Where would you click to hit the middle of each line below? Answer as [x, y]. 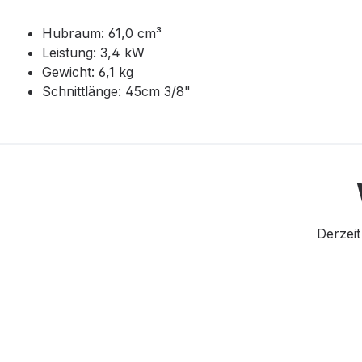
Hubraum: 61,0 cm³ [102, 34]
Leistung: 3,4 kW [93, 53]
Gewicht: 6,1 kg [90, 72]
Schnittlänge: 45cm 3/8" [116, 92]
